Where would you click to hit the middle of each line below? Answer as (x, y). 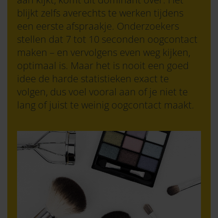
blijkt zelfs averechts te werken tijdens (100, 13)
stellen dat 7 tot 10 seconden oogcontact (107, 39)
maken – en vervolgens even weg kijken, (104, 53)
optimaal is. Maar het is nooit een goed (103, 66)
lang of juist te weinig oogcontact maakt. (106, 105)
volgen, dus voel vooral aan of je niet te (102, 92)
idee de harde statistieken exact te (93, 79)
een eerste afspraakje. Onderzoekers (98, 26)
